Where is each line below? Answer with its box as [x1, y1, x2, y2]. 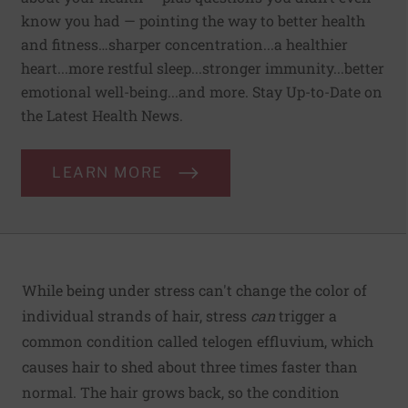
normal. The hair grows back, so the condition [22, 382, 340, 403]
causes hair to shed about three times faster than [22, 357, 358, 377]
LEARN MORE [52, 164, 163, 182]
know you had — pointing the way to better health [21, 11, 365, 31]
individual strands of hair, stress [22, 306, 250, 326]
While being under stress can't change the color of [22, 280, 367, 301]
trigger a [275, 306, 337, 326]
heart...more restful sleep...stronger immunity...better [21, 58, 384, 78]
